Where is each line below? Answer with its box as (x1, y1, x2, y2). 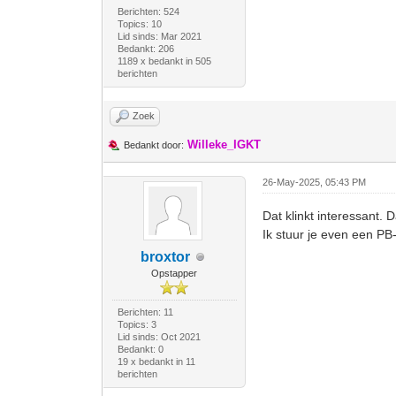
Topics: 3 (117, 319, 156, 330)
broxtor (141, 249, 191, 264)
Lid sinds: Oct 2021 (117, 331, 201, 342)
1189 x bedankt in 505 (117, 56, 211, 66)
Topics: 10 (117, 19, 162, 29)
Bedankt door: (124, 140, 185, 150)
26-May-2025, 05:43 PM (263, 177, 367, 187)
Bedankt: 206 (117, 43, 174, 54)
